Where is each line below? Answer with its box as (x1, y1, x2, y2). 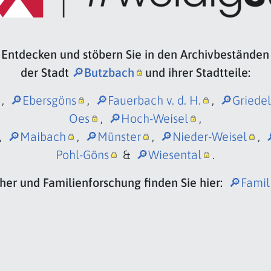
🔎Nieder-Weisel (160, 129, 247, 143)
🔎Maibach (7, 129, 66, 143)
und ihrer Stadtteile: (142, 65, 250, 79)
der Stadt (20, 65, 72, 79)
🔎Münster (85, 129, 141, 143)
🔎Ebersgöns (10, 93, 76, 107)
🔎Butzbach (71, 65, 134, 79)
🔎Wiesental (136, 147, 202, 162)
